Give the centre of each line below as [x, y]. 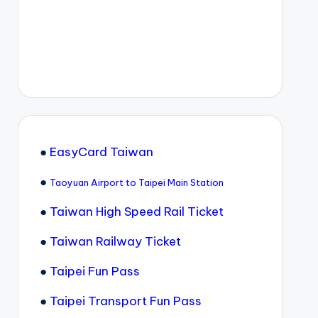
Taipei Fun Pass [94, 271]
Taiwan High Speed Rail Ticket [136, 212]
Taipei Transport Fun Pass [125, 301]
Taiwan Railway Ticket [115, 241]
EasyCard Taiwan [101, 152]
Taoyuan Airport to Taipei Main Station [136, 182]
